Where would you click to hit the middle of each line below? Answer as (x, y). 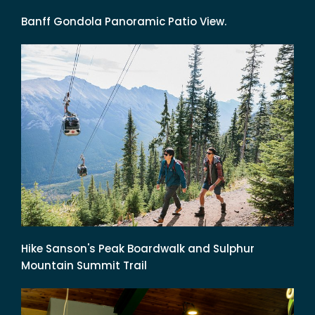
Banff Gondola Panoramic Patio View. (124, 21)
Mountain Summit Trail (84, 265)
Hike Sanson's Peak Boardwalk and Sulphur (138, 248)
